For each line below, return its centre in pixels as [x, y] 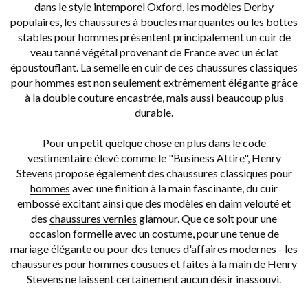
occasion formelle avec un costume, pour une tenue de [154, 234]
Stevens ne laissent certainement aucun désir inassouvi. [154, 279]
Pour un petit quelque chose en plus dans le [142, 143]
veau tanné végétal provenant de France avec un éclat [154, 52]
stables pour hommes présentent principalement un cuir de [154, 37]
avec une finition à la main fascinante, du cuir [174, 188]
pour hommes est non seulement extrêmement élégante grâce [154, 82]
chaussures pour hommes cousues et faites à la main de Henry [154, 264]
